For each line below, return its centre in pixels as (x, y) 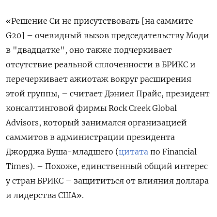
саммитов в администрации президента (90, 137)
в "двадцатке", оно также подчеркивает (89, 50)
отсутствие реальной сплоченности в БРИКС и (101, 65)
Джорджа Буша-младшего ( (62, 152)
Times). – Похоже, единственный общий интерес (107, 166)
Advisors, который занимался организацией (96, 123)
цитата (133, 152)
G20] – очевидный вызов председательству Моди (108, 36)
